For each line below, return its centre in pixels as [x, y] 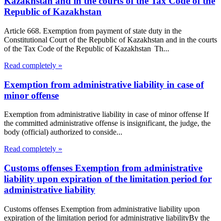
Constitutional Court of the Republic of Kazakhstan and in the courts [110, 39]
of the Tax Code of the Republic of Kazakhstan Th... [87, 48]
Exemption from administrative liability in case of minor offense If [106, 114]
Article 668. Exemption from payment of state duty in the [93, 31]
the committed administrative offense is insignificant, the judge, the [107, 123]
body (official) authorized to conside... [63, 132]
